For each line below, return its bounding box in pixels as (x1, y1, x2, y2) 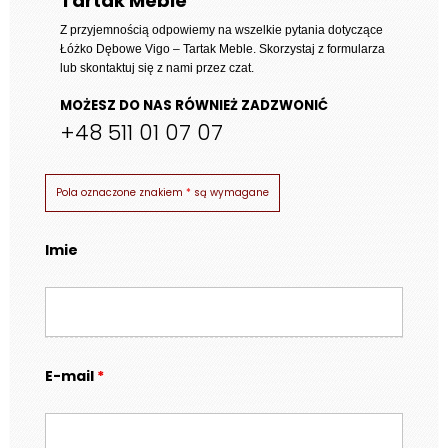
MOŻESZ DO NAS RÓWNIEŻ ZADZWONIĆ (60, 95, 328, 115)
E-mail (45, 365, 97, 386)
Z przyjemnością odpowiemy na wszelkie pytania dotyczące (60, 22, 383, 37)
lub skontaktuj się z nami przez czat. (60, 60, 254, 75)
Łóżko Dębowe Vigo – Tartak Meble (60, 41, 253, 56)
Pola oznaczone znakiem (56, 184, 186, 200)
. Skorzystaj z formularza (253, 41, 385, 56)
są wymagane (191, 184, 269, 200)
